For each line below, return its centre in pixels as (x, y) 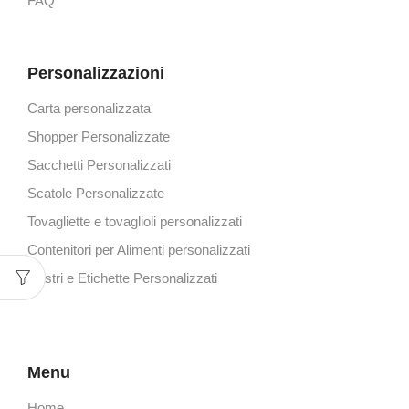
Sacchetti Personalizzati (99, 165)
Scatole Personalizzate (96, 193)
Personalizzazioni (96, 73)
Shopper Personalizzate (99, 136)
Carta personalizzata (89, 108)
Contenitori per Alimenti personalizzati (139, 250)
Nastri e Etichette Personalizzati (122, 278)
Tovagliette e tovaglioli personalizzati (135, 221)
